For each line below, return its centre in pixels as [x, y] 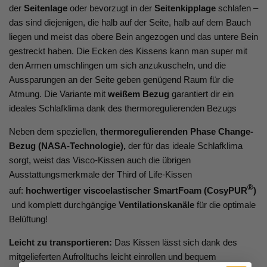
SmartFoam [177, 191]
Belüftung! [28, 219]
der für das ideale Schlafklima [184, 146]
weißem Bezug [140, 94]
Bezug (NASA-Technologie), [67, 146]
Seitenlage [46, 8]
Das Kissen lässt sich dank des [176, 243]
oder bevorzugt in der [111, 8]
